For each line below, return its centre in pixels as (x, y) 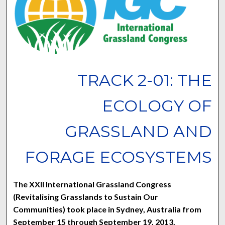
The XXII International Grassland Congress (92, 184)
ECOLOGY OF (157, 105)
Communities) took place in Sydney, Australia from (107, 209)
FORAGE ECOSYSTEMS (118, 157)
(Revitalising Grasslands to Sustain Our (86, 196)
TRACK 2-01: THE (144, 80)
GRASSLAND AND (138, 131)
